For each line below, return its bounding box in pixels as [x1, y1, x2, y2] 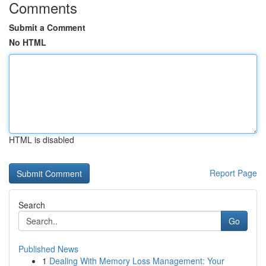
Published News [18, 243, 78, 255]
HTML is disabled [9, 134, 74, 145]
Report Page [210, 167, 257, 179]
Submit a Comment [9, 21, 85, 33]
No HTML [9, 36, 46, 48]
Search [18, 199, 45, 211]
